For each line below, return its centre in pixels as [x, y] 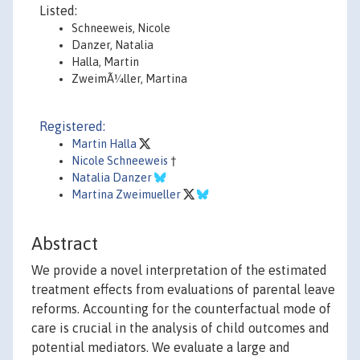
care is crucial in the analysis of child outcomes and [180, 328]
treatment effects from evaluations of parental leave [183, 290]
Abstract [65, 244]
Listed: [58, 10]
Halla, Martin [105, 62]
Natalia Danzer [113, 178]
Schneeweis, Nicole [121, 28]
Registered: [72, 126]
